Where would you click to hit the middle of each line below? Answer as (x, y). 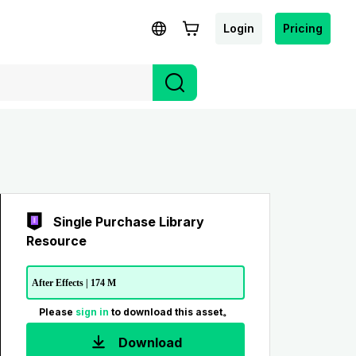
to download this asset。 (171, 311)
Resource (56, 241)
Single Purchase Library (128, 222)
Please (57, 311)
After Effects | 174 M (74, 282)
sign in (93, 311)
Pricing (303, 28)
